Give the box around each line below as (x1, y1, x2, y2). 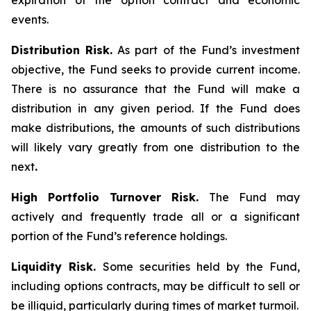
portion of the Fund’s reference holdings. (11, 229, 227, 243)
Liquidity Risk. (11, 260, 103, 274)
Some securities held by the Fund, (103, 260, 300, 274)
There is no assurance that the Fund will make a (11, 82, 300, 96)
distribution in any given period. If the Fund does (11, 101, 300, 115)
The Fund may (209, 190, 300, 204)
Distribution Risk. (11, 43, 113, 57)
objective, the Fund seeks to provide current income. (11, 62, 300, 76)
